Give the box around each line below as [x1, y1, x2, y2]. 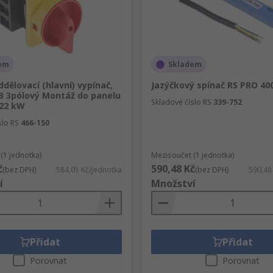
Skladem [168, 59, 202, 69]
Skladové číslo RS [151, 97, 211, 107]
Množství [151, 177, 196, 190]
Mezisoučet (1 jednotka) [151, 150, 234, 160]
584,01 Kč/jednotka [55, 165, 122, 175]
